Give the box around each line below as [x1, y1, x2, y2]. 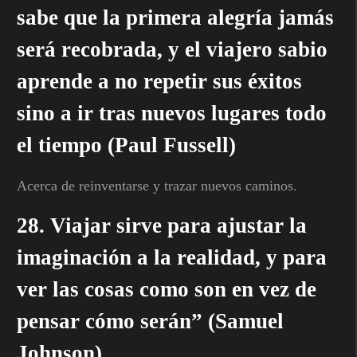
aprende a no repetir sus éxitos [17, 69, 302, 93]
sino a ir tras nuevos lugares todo [17, 100, 327, 125]
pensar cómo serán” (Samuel [17, 308, 284, 333]
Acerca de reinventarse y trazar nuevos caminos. [17, 177, 297, 194]
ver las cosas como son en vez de [17, 277, 316, 301]
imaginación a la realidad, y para [17, 245, 327, 269]
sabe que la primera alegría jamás [17, 5, 334, 29]
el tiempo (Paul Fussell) [17, 132, 236, 157]
